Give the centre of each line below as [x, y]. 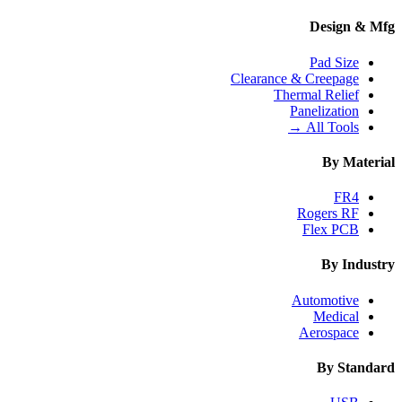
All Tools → [332, 127]
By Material [358, 162]
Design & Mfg [352, 27]
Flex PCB [331, 230]
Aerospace [329, 332]
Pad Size [334, 62]
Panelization [324, 110]
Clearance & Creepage [295, 78]
